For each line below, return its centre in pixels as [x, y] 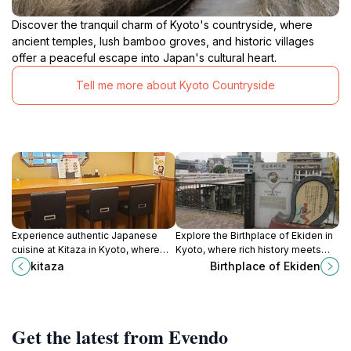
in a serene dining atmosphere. [83, 277]
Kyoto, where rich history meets [248, 249]
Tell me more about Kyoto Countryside [175, 85]
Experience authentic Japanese [85, 235]
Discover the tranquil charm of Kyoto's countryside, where [162, 24]
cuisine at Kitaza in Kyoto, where [86, 249]
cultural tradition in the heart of [245, 263]
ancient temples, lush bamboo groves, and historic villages [163, 41]
